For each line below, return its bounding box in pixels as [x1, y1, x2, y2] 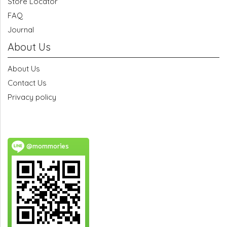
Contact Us [8, 78, 47, 88]
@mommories [24, 141, 69, 152]
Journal [8, 25, 34, 35]
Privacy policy [8, 92, 56, 102]
